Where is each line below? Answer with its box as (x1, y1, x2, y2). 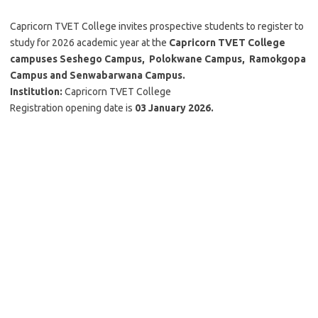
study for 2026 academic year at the (10, 37, 167, 48)
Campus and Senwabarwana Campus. (10, 70, 187, 81)
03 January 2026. (135, 102, 214, 114)
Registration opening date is (10, 102, 135, 114)
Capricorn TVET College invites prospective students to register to (10, 21, 304, 32)
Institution (10, 86, 60, 97)
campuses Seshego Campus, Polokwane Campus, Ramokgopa (10, 53, 306, 65)
